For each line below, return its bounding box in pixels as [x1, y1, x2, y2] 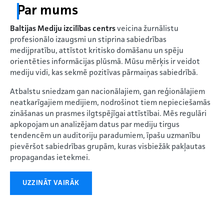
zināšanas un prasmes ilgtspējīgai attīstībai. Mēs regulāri [10, 109, 206, 118]
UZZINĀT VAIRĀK [22, 179, 79, 186]
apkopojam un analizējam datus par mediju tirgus [10, 120, 179, 129]
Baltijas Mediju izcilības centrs [10, 24, 115, 33]
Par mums [17, 3, 78, 18]
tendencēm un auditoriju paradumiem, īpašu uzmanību [10, 131, 200, 140]
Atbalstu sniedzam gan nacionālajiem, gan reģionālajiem [10, 87, 205, 96]
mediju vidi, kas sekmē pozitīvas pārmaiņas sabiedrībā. [10, 68, 198, 77]
